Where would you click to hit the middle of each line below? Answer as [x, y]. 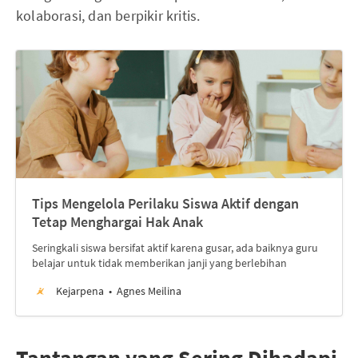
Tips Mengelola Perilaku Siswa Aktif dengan [165, 203]
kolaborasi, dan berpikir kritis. [108, 15]
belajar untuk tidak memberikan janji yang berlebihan [159, 263]
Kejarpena [80, 290]
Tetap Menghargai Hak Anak [117, 221]
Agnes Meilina [149, 290]
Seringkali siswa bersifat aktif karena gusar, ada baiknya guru [175, 247]
